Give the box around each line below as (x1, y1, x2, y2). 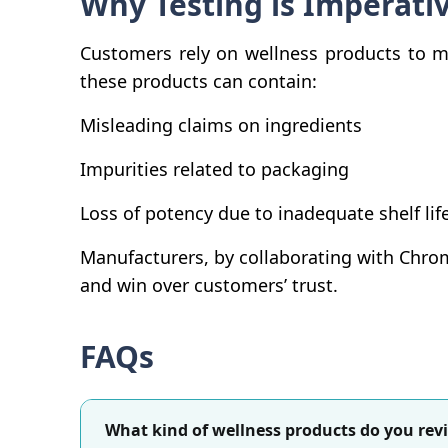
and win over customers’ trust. (80, 272, 338, 297)
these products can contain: (80, 68, 317, 93)
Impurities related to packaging (80, 156, 349, 181)
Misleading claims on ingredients (80, 112, 362, 137)
